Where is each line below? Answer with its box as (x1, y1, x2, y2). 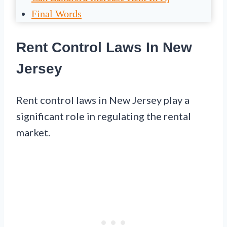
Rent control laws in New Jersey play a (16, 93, 190, 106)
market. (16, 126, 50, 138)
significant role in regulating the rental (16, 109, 191, 122)
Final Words (31, 8, 82, 20)
